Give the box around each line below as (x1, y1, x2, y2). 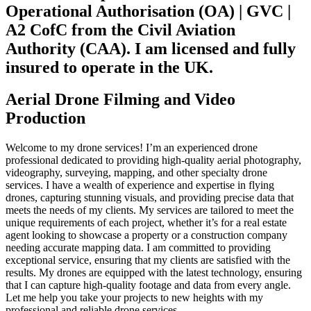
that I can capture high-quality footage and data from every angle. (6, 279, 291, 292)
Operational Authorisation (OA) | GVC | (6, 1, 291, 20)
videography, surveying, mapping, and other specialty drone (6, 167, 267, 179)
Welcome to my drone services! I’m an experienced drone (6, 142, 258, 154)
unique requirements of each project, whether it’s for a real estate (6, 217, 287, 229)
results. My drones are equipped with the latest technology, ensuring (6, 267, 302, 279)
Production (6, 109, 85, 128)
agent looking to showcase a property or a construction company (6, 229, 287, 242)
